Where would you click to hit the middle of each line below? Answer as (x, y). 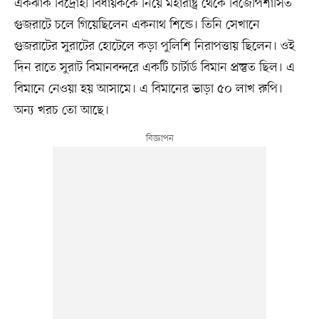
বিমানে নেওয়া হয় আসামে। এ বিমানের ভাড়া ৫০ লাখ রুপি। (148, 89)
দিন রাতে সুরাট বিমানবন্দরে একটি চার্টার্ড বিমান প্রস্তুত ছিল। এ (154, 68)
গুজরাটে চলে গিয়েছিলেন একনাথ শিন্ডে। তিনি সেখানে (137, 25)
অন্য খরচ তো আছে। (61, 111)
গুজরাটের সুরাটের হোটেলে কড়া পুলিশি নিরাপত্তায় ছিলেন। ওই (154, 47)
